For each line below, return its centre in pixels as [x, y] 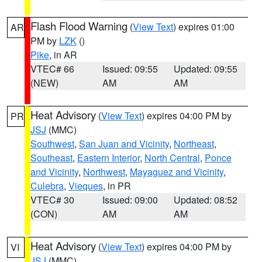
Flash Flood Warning [79, 26]
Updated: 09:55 [206, 69]
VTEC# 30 [52, 200]
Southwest [52, 144]
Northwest [104, 172]
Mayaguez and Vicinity [177, 172]
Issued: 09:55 [130, 69]
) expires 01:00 [204, 27]
